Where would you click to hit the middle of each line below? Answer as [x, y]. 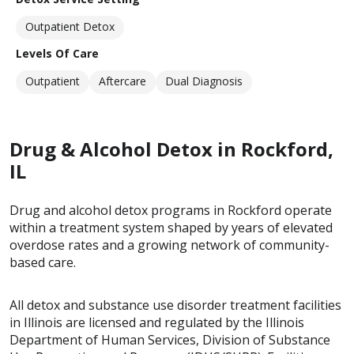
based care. [43, 263]
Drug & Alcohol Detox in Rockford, [171, 149]
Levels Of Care [57, 54]
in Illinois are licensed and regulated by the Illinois [157, 323]
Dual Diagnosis [204, 81]
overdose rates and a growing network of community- [169, 245]
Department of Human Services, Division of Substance [170, 340]
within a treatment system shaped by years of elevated [171, 228]
